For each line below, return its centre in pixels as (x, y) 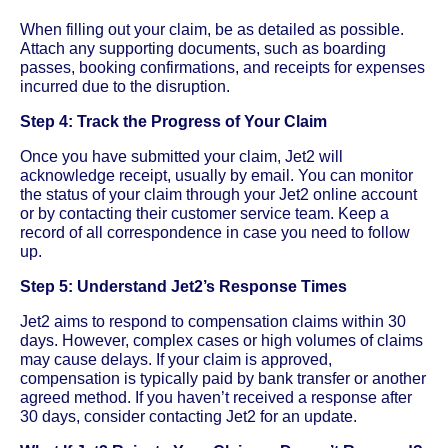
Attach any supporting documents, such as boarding (203, 48)
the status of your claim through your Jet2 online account (218, 194)
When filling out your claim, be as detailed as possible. (212, 29)
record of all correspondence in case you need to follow (215, 232)
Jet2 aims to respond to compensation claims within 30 (213, 321)
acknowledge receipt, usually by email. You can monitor (216, 175)
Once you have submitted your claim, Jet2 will (181, 156)
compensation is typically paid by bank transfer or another (223, 378)
